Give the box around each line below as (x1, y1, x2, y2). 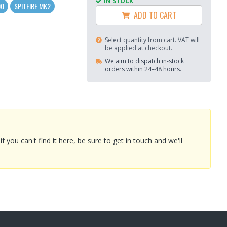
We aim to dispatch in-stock (105, 57, 184, 66)
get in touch (113, 135, 152, 145)
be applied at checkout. (105, 44, 172, 53)
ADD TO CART (130, 9, 176, 22)
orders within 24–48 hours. (105, 65, 181, 74)
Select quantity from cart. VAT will (105, 35, 200, 45)
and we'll (154, 135, 182, 145)
